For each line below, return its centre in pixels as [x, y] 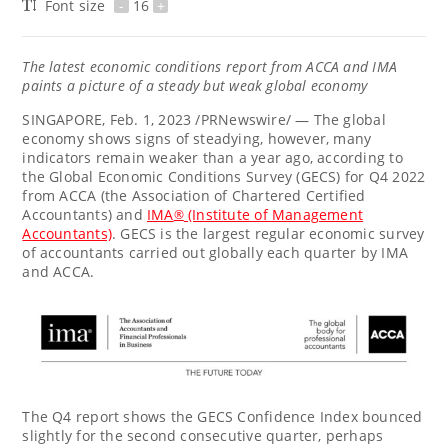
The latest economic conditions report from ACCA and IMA [209, 66]
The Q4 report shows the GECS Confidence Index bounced [222, 416]
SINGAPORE [62, 119]
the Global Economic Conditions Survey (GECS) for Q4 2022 [224, 176]
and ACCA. [58, 271]
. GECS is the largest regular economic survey [268, 233]
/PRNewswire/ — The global [288, 119]
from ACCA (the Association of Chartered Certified [194, 195]
